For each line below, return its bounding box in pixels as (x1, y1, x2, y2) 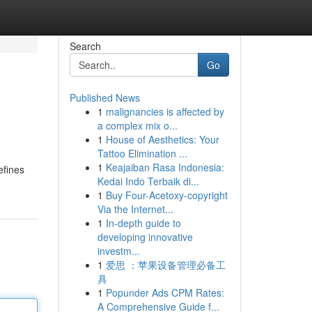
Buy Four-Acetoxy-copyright (105, 188, 228, 202)
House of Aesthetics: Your (105, 132, 219, 146)
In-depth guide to (105, 216, 181, 230)
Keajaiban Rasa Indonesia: (105, 160, 224, 174)
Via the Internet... (97, 202, 173, 216)
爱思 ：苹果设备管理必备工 (105, 258, 226, 272)
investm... (97, 244, 140, 258)
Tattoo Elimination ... (97, 146, 187, 160)
